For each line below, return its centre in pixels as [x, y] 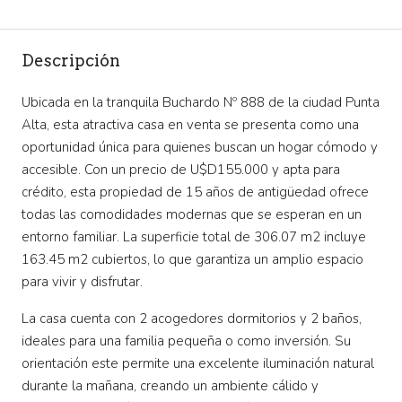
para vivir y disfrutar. [82, 282]
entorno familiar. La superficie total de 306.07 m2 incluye [194, 237]
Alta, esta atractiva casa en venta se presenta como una [190, 125]
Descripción [71, 61]
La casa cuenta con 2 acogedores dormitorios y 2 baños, [192, 319]
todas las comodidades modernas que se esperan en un [192, 215]
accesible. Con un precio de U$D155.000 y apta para [181, 170]
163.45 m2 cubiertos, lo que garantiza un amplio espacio [192, 260]
